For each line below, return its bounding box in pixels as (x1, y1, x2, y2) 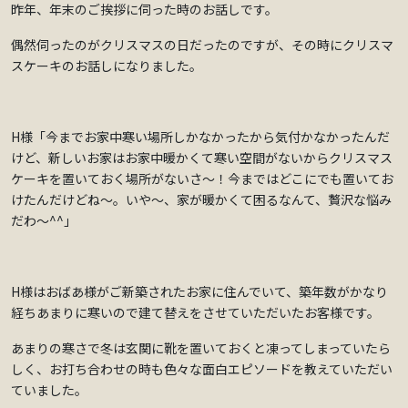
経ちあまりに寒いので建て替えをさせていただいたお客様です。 (11, 303, 380, 322)
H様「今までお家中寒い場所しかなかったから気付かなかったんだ (11, 127, 390, 147)
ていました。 (11, 381, 87, 400)
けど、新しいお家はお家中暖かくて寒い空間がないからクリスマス (11, 148, 393, 168)
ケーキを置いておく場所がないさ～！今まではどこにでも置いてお (11, 169, 393, 189)
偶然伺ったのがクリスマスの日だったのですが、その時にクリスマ (11, 36, 393, 55)
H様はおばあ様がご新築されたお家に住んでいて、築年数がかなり (11, 282, 388, 301)
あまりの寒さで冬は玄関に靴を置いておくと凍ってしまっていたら (11, 339, 391, 358)
